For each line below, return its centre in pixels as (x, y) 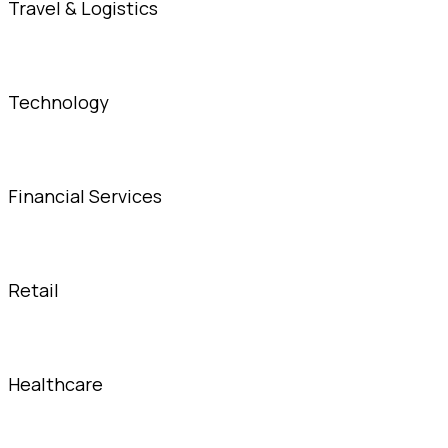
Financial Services (85, 196)
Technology (58, 102)
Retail (33, 290)
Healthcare (55, 384)
